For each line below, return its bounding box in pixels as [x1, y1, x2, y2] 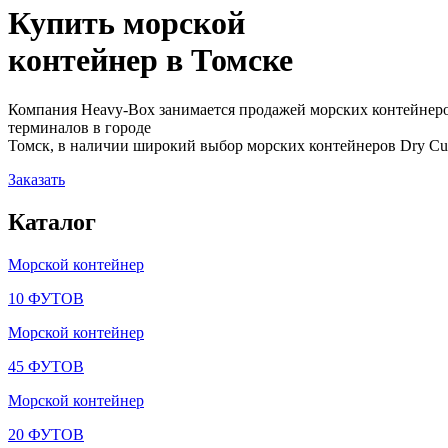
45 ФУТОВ [8, 357, 84, 375]
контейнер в [8, 42, 191, 79]
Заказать [8, 170, 65, 188]
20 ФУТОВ [8, 425, 84, 443]
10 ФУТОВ [8, 289, 84, 307]
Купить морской [8, 5, 245, 42]
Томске [191, 42, 293, 79]
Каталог [8, 208, 96, 235]
